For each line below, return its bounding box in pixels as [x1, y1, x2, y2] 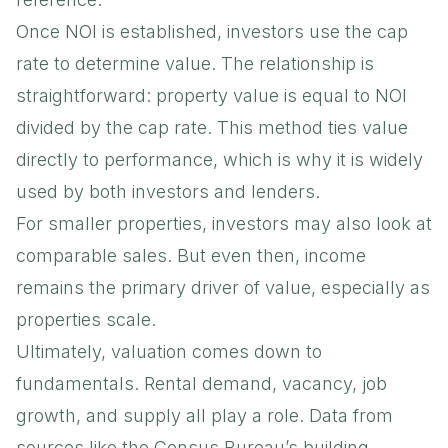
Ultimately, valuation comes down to [16, 340, 322, 362]
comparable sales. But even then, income [16, 244, 366, 266]
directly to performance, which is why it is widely [16, 148, 423, 170]
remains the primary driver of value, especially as [16, 276, 430, 298]
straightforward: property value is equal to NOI [16, 84, 407, 106]
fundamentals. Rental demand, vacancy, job [16, 372, 387, 394]
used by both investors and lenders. [16, 180, 320, 202]
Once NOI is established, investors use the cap [16, 20, 408, 42]
